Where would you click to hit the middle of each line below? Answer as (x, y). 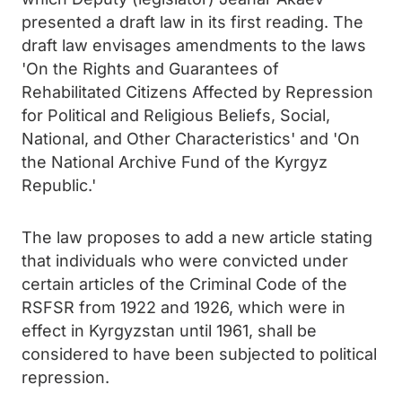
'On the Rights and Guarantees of (150, 69)
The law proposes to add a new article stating (197, 237)
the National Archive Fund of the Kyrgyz (175, 162)
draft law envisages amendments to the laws (194, 45)
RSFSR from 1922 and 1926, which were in (184, 307)
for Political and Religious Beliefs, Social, (176, 115)
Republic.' (59, 185)
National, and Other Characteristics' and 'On (191, 139)
